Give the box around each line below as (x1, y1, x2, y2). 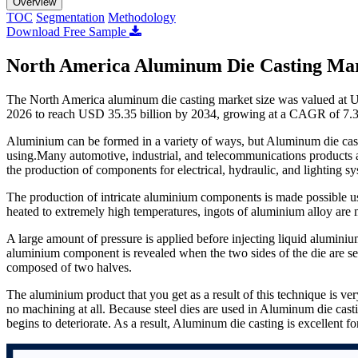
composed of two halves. (6, 260, 132, 274)
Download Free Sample (6, 24, 129, 38)
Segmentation (36, 10, 105, 24)
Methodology (108, 10, 176, 24)
